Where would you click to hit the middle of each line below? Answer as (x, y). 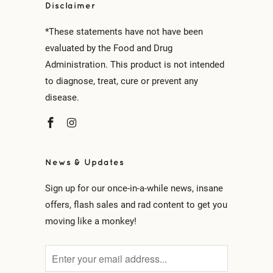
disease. (62, 98)
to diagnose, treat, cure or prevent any (122, 81)
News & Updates (85, 163)
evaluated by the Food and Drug (109, 48)
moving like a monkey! (91, 222)
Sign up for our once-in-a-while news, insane (134, 189)
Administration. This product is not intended (135, 65)
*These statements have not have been (124, 32)
